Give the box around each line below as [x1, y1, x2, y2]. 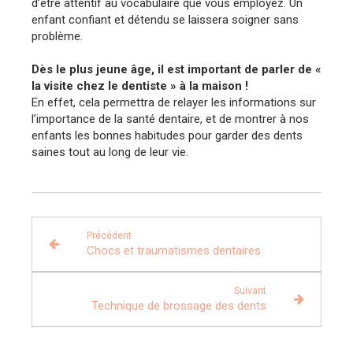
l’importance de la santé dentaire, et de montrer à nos [32, 111, 309, 126]
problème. [32, 28, 83, 43]
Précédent [86, 229, 132, 241]
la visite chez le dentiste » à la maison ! [32, 78, 248, 93]
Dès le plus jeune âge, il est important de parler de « [32, 61, 321, 76]
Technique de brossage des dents [91, 298, 267, 313]
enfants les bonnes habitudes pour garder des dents [32, 128, 303, 143]
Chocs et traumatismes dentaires [86, 243, 261, 258]
